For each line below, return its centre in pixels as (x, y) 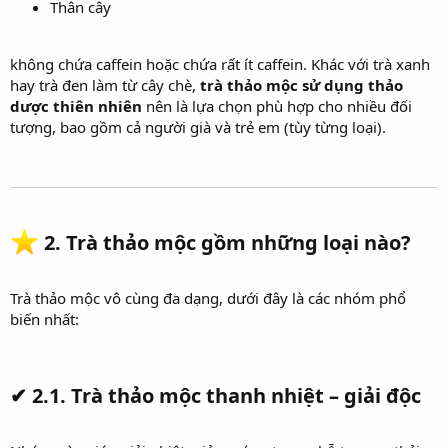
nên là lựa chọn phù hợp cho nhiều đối (277, 105)
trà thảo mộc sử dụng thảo (301, 84)
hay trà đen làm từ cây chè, (105, 84)
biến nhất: (44, 319)
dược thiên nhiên (76, 105)
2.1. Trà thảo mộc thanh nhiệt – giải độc (226, 396)
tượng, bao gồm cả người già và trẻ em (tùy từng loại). (198, 126)
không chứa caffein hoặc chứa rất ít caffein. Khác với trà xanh (220, 63)
